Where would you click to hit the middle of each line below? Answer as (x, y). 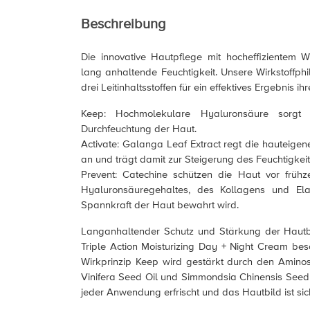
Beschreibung (123, 24)
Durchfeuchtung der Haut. (139, 129)
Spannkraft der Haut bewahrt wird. (160, 205)
